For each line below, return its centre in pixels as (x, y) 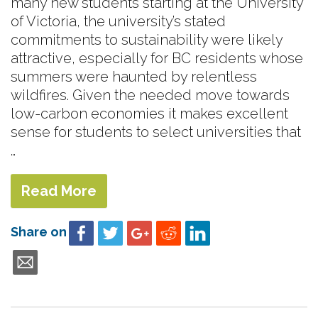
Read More (59, 191)
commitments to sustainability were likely (147, 39)
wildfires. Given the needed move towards (150, 95)
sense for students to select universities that (156, 132)
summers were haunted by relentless (134, 76)
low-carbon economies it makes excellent (149, 113)
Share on (39, 232)
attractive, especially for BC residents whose (157, 58)
